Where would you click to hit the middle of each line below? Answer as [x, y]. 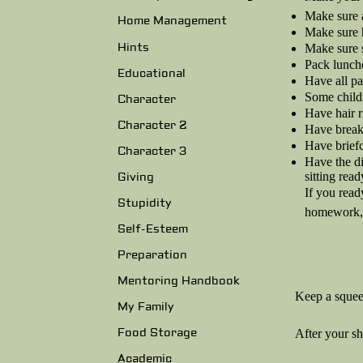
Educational [152, 73]
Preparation [152, 256]
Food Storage [157, 333]
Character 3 [152, 151]
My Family [146, 307]
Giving [136, 177]
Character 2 [152, 125]
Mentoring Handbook [179, 282]
